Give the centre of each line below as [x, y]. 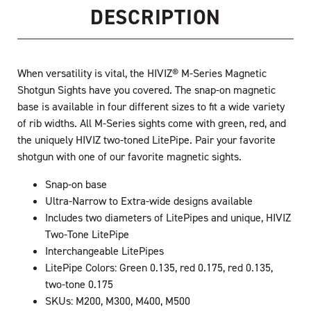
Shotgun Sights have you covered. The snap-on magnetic [146, 89]
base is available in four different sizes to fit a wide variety [151, 106]
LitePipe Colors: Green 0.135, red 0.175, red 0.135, [159, 267]
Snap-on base [76, 184]
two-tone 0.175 [79, 284]
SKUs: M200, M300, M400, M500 [118, 300]
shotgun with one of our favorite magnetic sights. [129, 156]
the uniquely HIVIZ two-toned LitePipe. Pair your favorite [146, 139]
